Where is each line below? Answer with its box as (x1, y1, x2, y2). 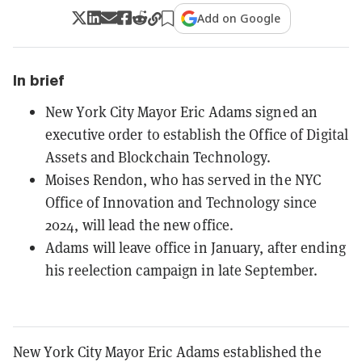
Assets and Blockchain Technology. (45, 146, 271, 166)
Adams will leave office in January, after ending (45, 237, 346, 257)
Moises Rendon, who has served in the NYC (45, 169, 322, 189)
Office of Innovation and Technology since (45, 192, 318, 212)
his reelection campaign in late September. (45, 259, 318, 280)
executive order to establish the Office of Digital (45, 124, 349, 144)
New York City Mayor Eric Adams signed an (45, 101, 318, 121)
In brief (13, 71, 65, 89)
